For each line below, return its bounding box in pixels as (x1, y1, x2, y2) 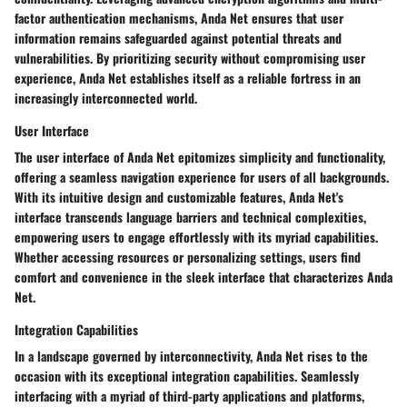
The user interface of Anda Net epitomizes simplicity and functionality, (15, 146, 385, 166)
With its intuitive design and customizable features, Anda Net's (15, 186, 343, 206)
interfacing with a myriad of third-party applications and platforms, (15, 385, 364, 405)
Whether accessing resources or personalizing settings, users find (15, 246, 361, 266)
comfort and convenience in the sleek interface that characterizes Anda (15, 266, 392, 286)
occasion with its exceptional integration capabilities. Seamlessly (15, 365, 359, 385)
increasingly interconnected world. (15, 87, 197, 107)
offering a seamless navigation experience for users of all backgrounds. (15, 166, 389, 186)
